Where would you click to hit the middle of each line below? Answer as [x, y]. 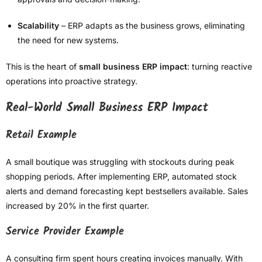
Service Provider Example [65, 232]
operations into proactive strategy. [72, 81]
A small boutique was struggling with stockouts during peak [120, 162]
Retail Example [41, 136]
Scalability [38, 26]
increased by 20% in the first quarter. [77, 206]
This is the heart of [42, 67]
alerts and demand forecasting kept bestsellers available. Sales [127, 191]
